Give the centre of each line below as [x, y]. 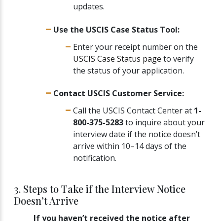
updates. [89, 7]
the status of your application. [129, 70]
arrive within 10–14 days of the [130, 146]
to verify [178, 58]
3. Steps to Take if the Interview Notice [100, 188]
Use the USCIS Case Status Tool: [116, 29]
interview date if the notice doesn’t [137, 134]
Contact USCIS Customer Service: [119, 93]
